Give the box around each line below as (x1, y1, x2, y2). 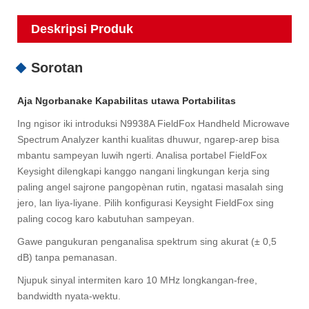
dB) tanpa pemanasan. (17, 252, 117, 263)
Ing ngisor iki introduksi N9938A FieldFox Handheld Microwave (17, 118, 290, 130)
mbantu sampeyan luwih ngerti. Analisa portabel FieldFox (17, 150, 267, 161)
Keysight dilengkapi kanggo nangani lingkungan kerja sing (17, 166, 270, 177)
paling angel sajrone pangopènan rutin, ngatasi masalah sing (17, 181, 283, 193)
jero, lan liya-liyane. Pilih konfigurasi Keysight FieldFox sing (17, 197, 274, 209)
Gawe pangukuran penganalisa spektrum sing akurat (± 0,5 (17, 236, 277, 248)
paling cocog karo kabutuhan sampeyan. (17, 213, 195, 225)
